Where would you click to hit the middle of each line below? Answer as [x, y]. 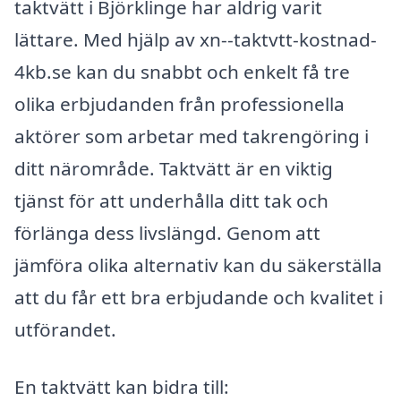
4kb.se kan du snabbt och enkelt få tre [182, 72]
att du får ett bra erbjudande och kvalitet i [199, 298]
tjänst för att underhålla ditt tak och [171, 201]
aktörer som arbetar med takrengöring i [192, 137]
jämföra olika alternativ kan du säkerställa [198, 265]
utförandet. [65, 330]
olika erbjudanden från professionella [179, 104]
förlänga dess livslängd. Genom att [167, 233]
